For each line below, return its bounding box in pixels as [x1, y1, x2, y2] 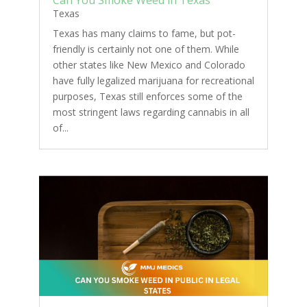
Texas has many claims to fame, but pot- [52, 26, 236, 40]
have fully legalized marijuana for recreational [52, 73, 254, 87]
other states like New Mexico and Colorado [52, 58, 245, 71]
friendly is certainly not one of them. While [52, 42, 239, 56]
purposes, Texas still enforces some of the [52, 89, 243, 103]
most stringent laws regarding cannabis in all [52, 105, 249, 119]
